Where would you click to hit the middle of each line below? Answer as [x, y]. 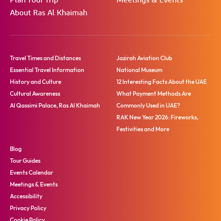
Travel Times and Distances [45, 58]
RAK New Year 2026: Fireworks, [157, 117]
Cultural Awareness [35, 94]
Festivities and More [143, 129]
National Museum [139, 70]
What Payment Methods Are [154, 94]
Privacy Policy [28, 208]
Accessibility [26, 196]
